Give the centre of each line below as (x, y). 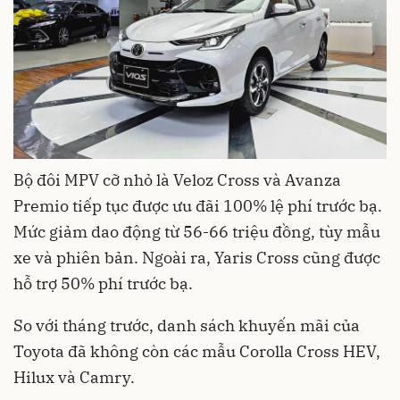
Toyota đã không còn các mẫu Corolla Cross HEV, (197, 352)
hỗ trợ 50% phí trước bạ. (103, 284)
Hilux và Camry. (74, 378)
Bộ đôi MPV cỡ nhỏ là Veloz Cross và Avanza (177, 180)
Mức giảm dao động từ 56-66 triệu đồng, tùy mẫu (197, 232)
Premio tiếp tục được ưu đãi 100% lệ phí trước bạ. (198, 206)
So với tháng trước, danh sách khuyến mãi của (187, 326)
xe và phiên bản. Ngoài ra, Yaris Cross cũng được (197, 258)
